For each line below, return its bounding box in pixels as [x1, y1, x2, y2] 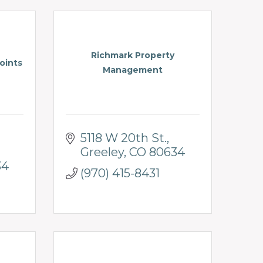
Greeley [80, 144, 124, 159]
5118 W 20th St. [80, 130, 167, 145]
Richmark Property [91, 50, 174, 61]
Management [103, 65, 163, 76]
